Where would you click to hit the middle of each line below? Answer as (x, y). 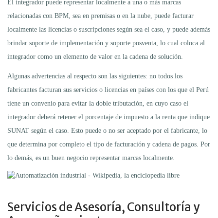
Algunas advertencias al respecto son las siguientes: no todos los (95, 76)
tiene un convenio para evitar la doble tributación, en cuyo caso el (98, 104)
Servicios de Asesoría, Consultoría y (103, 207)
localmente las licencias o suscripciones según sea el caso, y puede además (109, 30)
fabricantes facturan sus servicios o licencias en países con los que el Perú (108, 90)
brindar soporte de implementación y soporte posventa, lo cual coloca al (106, 43)
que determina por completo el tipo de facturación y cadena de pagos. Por (109, 145)
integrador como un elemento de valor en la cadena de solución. (95, 57)
